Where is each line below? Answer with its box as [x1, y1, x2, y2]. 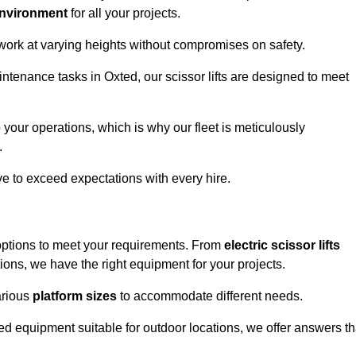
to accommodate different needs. [117, 289, 303, 304]
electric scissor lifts [224, 238, 340, 253]
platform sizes [33, 289, 117, 304]
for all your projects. [68, 6, 180, 21]
